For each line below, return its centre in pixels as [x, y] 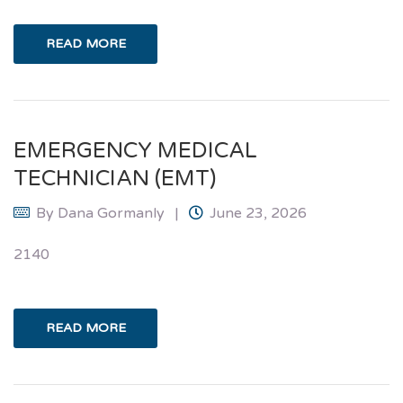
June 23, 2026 [258, 213]
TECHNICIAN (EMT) [115, 178]
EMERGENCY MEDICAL [135, 150]
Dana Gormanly [111, 213]
